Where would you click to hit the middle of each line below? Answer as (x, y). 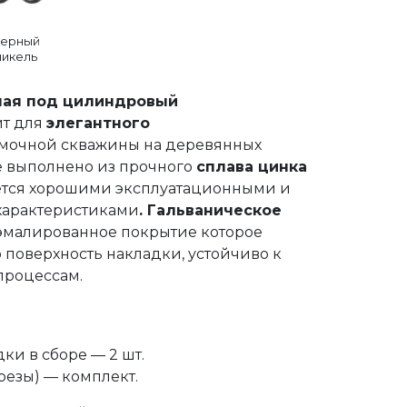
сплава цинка (251, 167)
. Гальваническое (210, 210)
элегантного (98, 123)
